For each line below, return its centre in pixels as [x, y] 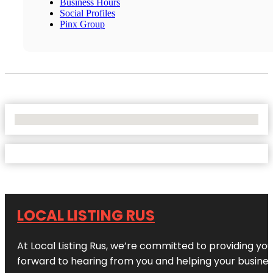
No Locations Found [55, 119]
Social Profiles [87, 13]
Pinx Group [82, 24]
